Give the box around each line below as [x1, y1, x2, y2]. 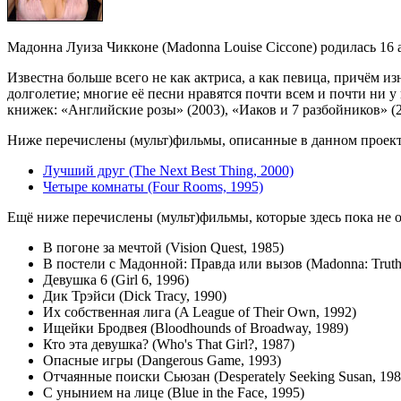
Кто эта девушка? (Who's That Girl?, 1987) [43, 337, 294, 353]
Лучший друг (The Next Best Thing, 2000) [43, 163, 294, 179]
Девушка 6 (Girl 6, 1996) [43, 272, 189, 288]
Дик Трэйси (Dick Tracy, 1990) [43, 288, 226, 304]
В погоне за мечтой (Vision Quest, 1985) [43, 240, 284, 256]
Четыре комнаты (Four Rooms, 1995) [43, 179, 263, 195]
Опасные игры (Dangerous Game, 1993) [43, 353, 281, 369]
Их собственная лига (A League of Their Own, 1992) [43, 304, 356, 320]
